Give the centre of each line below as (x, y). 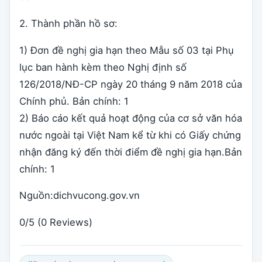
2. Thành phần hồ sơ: (68, 23)
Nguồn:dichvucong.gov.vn (80, 196)
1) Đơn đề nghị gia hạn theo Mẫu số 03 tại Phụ (127, 50)
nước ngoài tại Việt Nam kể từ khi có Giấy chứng (130, 135)
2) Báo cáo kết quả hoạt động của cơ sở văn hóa (131, 118)
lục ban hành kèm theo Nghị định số (103, 67)
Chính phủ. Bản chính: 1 (74, 101)
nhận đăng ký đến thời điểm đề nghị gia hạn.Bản (131, 152)
